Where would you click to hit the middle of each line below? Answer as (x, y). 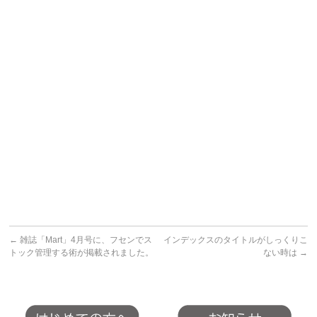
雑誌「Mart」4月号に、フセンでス (85, 240)
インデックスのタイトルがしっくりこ (235, 240)
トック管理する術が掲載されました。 (82, 253)
